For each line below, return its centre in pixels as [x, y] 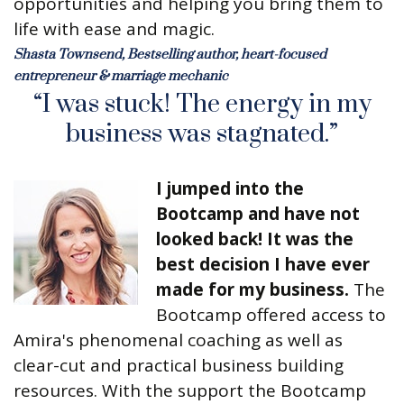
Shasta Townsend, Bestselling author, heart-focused [170, 55]
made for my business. [252, 290]
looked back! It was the [255, 239]
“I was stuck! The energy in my [202, 105]
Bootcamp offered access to [271, 315]
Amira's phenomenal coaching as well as [178, 340]
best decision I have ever [263, 265]
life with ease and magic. [114, 29]
